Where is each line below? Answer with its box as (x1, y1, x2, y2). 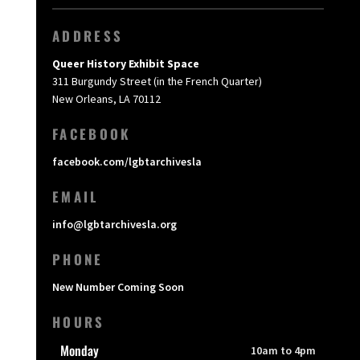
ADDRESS (51, 26, 124, 47)
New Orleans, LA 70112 (51, 92, 161, 107)
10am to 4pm (251, 343, 317, 358)
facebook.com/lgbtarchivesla (51, 154, 202, 170)
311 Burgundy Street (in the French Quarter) (51, 74, 262, 89)
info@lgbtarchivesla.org (51, 217, 177, 232)
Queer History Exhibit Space (51, 56, 199, 72)
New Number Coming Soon (51, 280, 184, 295)
